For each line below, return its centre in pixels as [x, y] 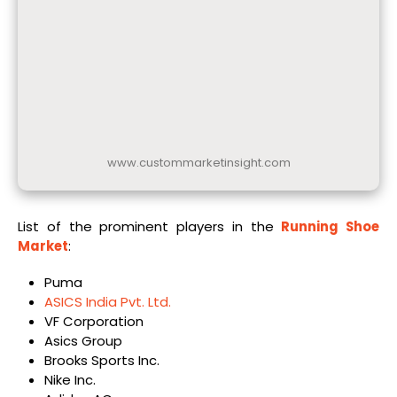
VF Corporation [93, 321]
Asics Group [83, 340]
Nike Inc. [70, 379]
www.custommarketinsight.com [198, 163]
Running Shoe [330, 227]
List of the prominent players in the [150, 227]
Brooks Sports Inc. [101, 360]
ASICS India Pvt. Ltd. [107, 301]
